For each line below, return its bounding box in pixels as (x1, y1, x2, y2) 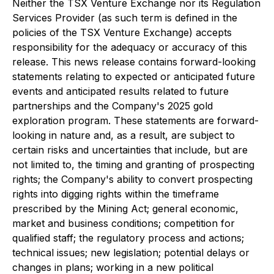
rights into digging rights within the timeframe (12, 187, 219, 200)
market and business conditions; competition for (12, 217, 235, 229)
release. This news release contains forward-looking (12, 55, 256, 68)
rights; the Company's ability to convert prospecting (12, 172, 253, 185)
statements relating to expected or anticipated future (12, 70, 255, 83)
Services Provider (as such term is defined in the (12, 11, 237, 24)
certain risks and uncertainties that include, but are (12, 143, 248, 156)
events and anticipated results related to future (12, 84, 229, 97)
